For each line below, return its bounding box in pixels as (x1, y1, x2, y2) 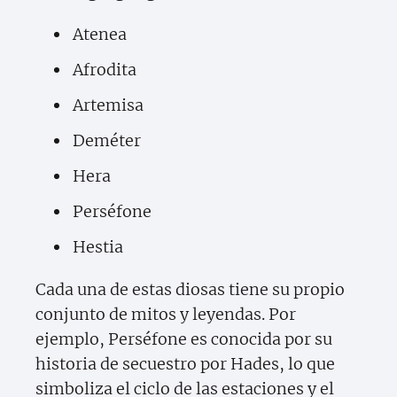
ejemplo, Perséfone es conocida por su (35, 329, 332, 350)
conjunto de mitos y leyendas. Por (35, 304, 296, 325)
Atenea (73, 24, 127, 45)
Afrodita (73, 59, 136, 81)
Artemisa (73, 95, 144, 116)
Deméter (73, 130, 141, 152)
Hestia (73, 237, 123, 258)
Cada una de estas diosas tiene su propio (35, 279, 345, 300)
